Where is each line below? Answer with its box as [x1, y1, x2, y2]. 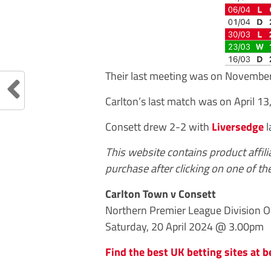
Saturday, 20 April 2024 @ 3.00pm [105, 217, 264, 235]
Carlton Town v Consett [105, 184, 216, 202]
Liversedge [212, 117, 264, 135]
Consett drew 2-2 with [105, 117, 212, 135]
